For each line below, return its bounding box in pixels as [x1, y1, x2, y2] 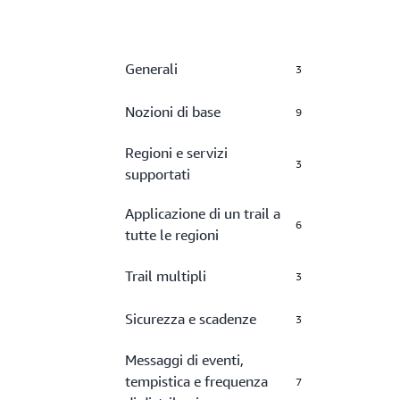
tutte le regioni [125, 226, 219, 244]
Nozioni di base [125, 103, 221, 121]
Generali [125, 60, 178, 78]
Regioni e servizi [125, 144, 228, 162]
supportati [125, 165, 190, 183]
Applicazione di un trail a [125, 204, 280, 222]
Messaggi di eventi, [125, 351, 244, 369]
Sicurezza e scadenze [125, 310, 256, 328]
